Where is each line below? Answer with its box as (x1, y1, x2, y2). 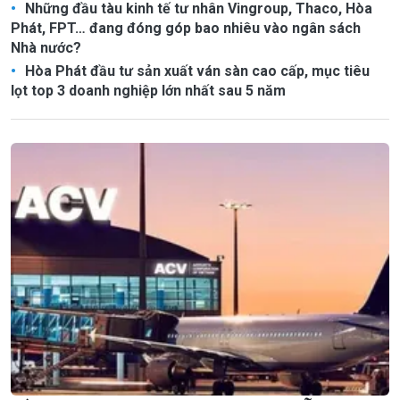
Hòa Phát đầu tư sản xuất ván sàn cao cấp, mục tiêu (21, 62, 370, 80)
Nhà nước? (11, 39, 81, 57)
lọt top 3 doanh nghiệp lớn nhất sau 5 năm (11, 82, 286, 100)
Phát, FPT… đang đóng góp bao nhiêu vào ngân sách (11, 20, 361, 37)
